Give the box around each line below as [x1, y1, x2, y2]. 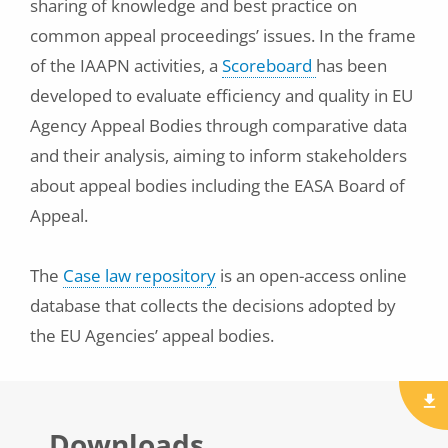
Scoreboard [222, 54, 316, 77]
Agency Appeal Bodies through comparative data [30, 114, 407, 137]
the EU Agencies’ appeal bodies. [30, 324, 274, 347]
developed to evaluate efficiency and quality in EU [30, 84, 413, 107]
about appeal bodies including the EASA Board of [30, 174, 405, 197]
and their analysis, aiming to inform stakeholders [30, 144, 407, 167]
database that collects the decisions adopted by [30, 294, 396, 317]
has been [316, 54, 387, 77]
